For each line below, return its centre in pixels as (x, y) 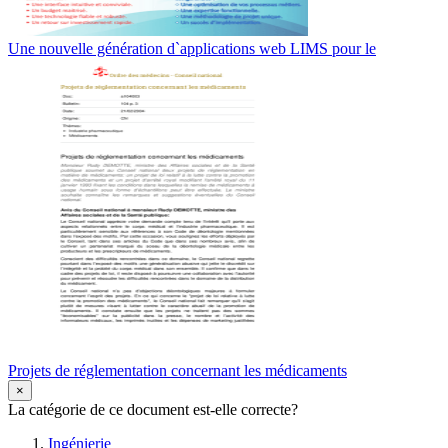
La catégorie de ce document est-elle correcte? (153, 410)
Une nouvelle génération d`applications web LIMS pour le (192, 49)
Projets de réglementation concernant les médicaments (177, 371)
